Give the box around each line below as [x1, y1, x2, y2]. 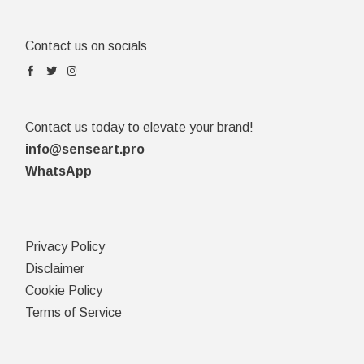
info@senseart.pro [25, 142, 145, 157]
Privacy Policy [25, 240, 106, 254]
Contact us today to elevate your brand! [25, 120, 254, 135]
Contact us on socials [25, 39, 148, 54]
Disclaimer [25, 262, 85, 276]
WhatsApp [25, 164, 93, 179]
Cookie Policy [25, 284, 103, 298]
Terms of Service [25, 305, 123, 320]
